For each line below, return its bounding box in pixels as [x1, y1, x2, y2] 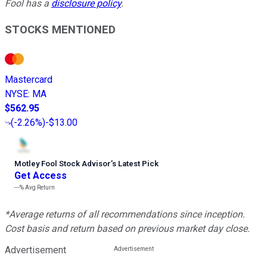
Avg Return [24, 184, 55, 191]
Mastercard [5, 74, 52, 86]
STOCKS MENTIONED [5, 23, 116, 37]
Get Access [14, 170, 67, 182]
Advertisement [5, 244, 66, 256]
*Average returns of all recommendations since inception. [5, 209, 245, 221]
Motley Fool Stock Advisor [14, 159, 111, 169]
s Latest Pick [112, 159, 159, 169]
